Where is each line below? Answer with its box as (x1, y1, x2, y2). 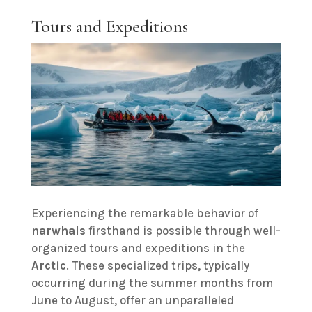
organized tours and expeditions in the (31, 241, 245, 256)
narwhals (31, 224, 86, 238)
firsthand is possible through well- (85, 224, 281, 238)
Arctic (31, 258, 66, 273)
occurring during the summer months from (31, 276, 273, 290)
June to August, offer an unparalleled (31, 293, 234, 308)
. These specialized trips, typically (65, 258, 249, 273)
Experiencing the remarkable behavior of (31, 206, 258, 221)
